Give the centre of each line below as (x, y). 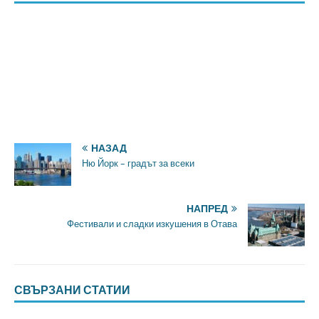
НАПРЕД (207, 209)
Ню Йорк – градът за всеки (138, 164)
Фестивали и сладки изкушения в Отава (152, 224)
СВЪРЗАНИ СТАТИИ (72, 290)
